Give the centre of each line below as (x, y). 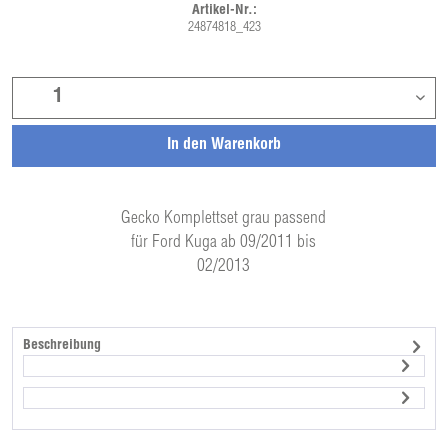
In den (187, 146)
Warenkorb (246, 146)
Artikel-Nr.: (224, 11)
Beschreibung (62, 346)
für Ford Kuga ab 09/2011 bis (224, 243)
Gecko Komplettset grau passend (224, 219)
